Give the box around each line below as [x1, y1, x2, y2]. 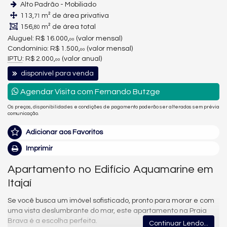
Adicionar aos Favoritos [26, 128, 103, 136]
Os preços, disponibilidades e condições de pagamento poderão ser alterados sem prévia [8, 104, 219, 109]
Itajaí [8, 177, 31, 189]
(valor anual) [60, 55, 102, 62]
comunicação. [8, 111, 39, 116]
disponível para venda [19, 70, 94, 77]
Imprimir [26, 144, 53, 152]
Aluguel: [8, 35, 34, 42]
